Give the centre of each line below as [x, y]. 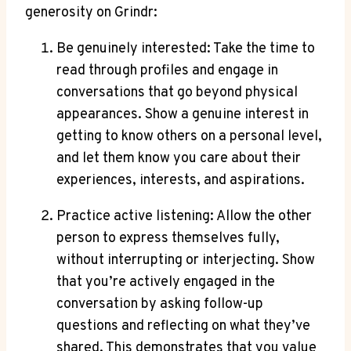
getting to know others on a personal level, [189, 136]
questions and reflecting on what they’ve [183, 326]
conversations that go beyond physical [177, 92]
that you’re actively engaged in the [166, 282]
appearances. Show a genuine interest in [183, 114]
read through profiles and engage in [167, 71]
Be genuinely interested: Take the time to [186, 49]
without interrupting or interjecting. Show [186, 260]
